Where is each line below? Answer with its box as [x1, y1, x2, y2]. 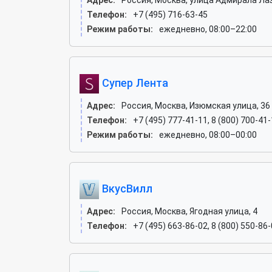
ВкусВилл [99, 182, 152, 195]
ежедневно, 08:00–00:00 [159, 130, 257, 140]
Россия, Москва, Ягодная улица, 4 [121, 206, 257, 216]
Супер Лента [99, 76, 168, 89]
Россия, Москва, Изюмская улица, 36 [121, 101, 270, 110]
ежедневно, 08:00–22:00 [159, 24, 257, 34]
